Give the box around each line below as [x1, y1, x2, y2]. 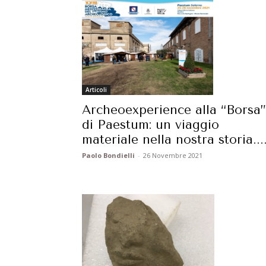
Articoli [85, 85, 107, 94]
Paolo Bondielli [82, 151, 135, 160]
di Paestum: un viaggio [82, 118, 219, 132]
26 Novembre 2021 [143, 151, 202, 160]
